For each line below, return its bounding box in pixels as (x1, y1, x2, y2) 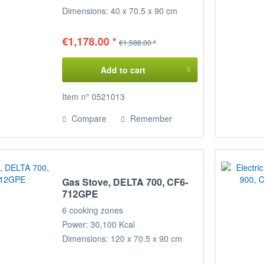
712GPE (62, 186, 99, 201)
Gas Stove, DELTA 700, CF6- (62, 174, 189, 189)
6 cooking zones (62, 203, 124, 216)
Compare (69, 112, 107, 125)
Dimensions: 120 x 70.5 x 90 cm (62, 232, 183, 244)
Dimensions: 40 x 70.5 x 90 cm (62, 5, 178, 17)
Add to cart (100, 64, 146, 76)
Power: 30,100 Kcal (62, 218, 135, 230)
